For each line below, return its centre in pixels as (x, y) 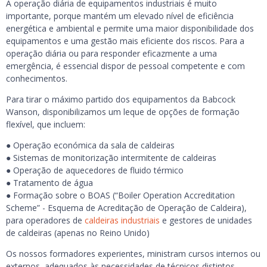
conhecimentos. (37, 78)
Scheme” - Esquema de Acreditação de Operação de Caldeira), (126, 207)
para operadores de (45, 220)
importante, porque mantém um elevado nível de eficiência (120, 15)
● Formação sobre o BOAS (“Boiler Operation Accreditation (120, 195)
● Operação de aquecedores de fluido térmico (95, 170)
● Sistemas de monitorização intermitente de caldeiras (111, 157)
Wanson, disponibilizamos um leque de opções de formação (123, 111)
